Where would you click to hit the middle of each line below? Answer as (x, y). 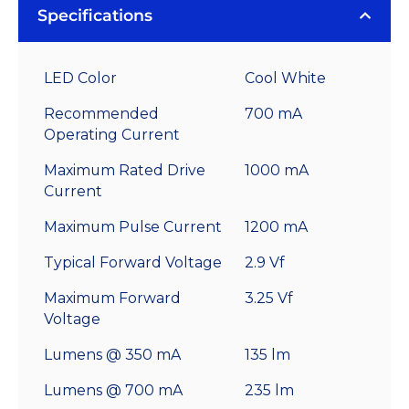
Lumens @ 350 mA (112, 355)
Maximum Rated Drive (125, 171)
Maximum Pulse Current (133, 227)
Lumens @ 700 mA (113, 391)
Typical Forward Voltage (133, 263)
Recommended (101, 114)
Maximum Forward (112, 299)
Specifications (95, 16)
